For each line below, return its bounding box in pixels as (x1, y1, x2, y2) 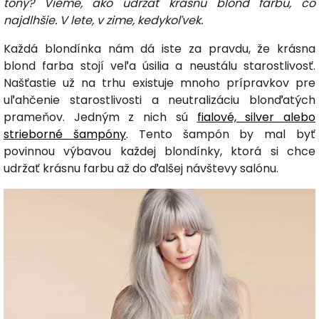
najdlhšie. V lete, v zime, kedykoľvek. (4, 12, 203, 28)
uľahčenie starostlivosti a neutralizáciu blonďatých (4, 92, 315, 108)
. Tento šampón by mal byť (125, 126, 316, 142)
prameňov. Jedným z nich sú (4, 109, 197, 125)
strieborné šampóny (4, 126, 126, 142)
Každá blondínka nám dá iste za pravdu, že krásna (4, 41, 315, 57)
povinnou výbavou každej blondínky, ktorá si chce (4, 143, 315, 159)
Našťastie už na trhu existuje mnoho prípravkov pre (4, 75, 315, 91)
